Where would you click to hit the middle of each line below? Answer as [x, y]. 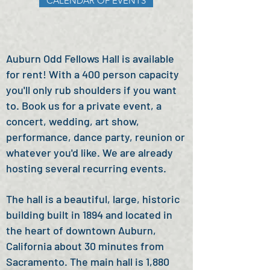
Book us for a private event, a [92, 105]
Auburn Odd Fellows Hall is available [90, 58]
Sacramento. [38, 262]
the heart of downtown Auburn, [81, 230]
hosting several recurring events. [86, 168]
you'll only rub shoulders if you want [91, 90]
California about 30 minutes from [85, 246]
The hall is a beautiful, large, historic [93, 199]
